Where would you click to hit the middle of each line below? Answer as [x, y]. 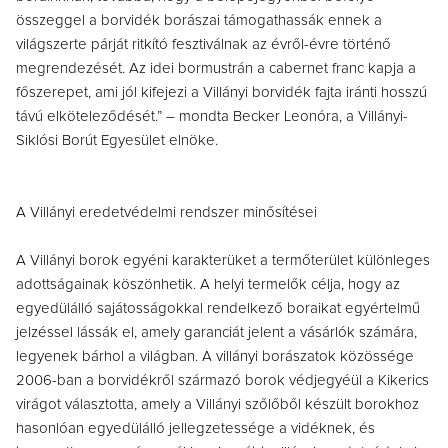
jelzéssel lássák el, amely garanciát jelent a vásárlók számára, [216, 332]
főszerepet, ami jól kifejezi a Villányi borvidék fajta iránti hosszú [221, 92]
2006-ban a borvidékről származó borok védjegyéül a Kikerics [222, 380]
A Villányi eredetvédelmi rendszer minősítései [166, 212]
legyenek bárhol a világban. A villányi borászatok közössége [215, 356]
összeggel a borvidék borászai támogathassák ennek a [199, 20]
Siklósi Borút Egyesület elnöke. [117, 140]
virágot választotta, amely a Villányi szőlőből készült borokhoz [217, 404]
